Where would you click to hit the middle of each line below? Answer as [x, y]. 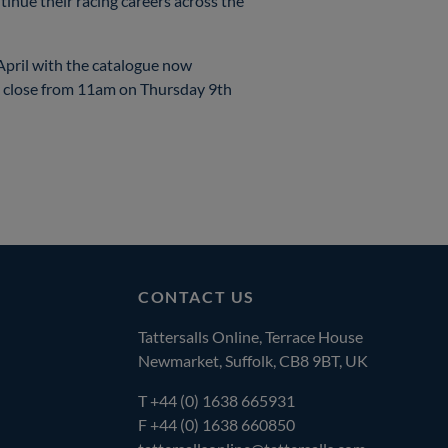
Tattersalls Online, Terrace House [250, 337]
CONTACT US [196, 297]
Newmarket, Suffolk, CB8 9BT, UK [253, 361]
